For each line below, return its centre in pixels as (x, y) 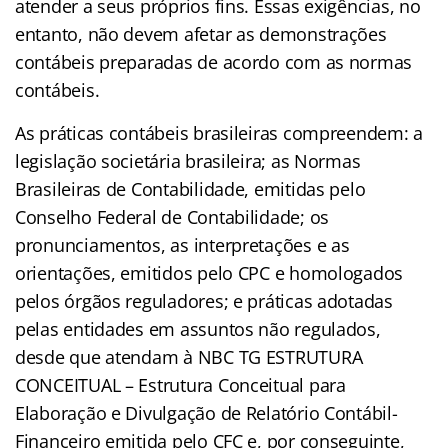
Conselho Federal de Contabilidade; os (172, 216)
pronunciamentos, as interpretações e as (182, 244)
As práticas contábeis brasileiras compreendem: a (219, 132)
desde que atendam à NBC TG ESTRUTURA (189, 356)
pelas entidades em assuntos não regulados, (198, 328)
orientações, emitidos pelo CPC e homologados (209, 272)
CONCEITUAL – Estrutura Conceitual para (180, 384)
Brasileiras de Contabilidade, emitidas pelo (190, 188)
